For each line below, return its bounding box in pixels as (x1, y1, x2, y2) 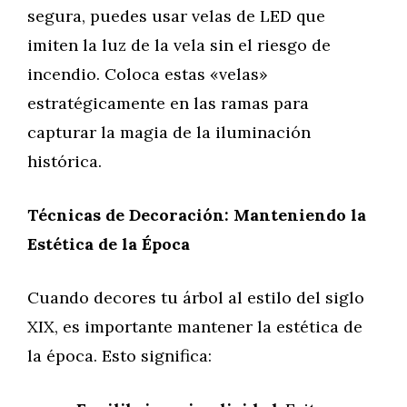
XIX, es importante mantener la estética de (27, 316, 362, 337)
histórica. (27, 151, 102, 172)
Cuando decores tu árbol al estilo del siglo (27, 287, 364, 308)
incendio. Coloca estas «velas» (27, 64, 268, 84)
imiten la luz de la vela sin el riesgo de (27, 35, 331, 55)
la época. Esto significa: (27, 345, 212, 366)
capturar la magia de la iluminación (27, 122, 311, 143)
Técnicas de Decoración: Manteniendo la (27, 204, 366, 225)
